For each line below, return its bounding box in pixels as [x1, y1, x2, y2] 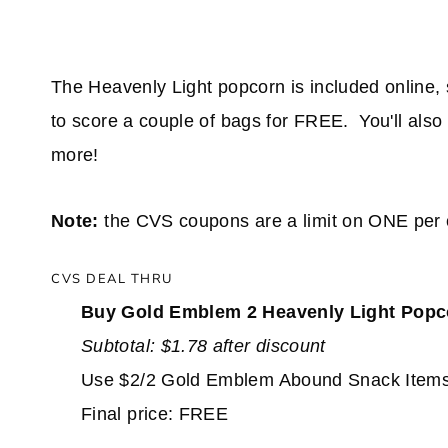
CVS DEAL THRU [51, 269, 173, 288]
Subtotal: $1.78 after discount [81, 336, 326, 357]
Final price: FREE [81, 404, 229, 425]
